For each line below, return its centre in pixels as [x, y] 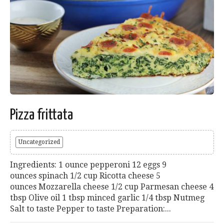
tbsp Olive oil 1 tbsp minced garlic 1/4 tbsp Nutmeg [107, 198]
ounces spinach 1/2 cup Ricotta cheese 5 [85, 176]
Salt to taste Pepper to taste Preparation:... [90, 209]
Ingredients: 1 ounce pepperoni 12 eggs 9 [88, 165]
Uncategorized [39, 142]
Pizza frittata [41, 115]
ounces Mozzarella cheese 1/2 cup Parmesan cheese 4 [112, 187]
